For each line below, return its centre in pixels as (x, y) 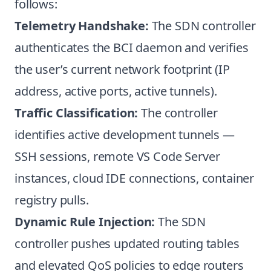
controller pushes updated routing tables (127, 243)
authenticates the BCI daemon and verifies (132, 47)
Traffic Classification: (77, 113)
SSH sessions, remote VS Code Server (117, 156)
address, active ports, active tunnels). (116, 91)
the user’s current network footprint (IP (122, 69)
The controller (178, 113)
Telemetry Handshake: (82, 26)
